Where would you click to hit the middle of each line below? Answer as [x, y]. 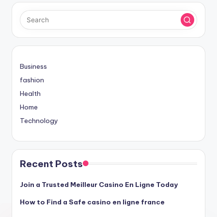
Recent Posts [51, 164]
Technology [39, 121]
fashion [32, 80]
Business [33, 67]
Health [30, 94]
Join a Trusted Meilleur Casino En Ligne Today [99, 185]
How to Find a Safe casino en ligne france [92, 202]
